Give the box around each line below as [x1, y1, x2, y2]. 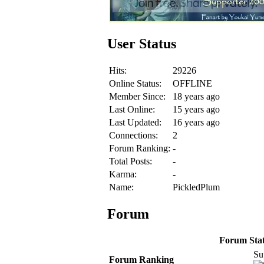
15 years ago [173, 104, 220, 114]
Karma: [109, 169, 137, 179]
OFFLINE [173, 78, 212, 88]
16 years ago [173, 117, 220, 127]
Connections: [109, 130, 158, 140]
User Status [107, 35, 176, 51]
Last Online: [109, 104, 155, 114]
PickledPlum [173, 181, 220, 192]
